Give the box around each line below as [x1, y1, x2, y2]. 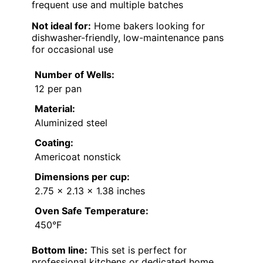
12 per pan [35, 83, 82, 95]
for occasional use [32, 43, 113, 56]
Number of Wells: [35, 69, 114, 81]
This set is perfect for [87, 244, 187, 257]
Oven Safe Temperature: [35, 205, 149, 217]
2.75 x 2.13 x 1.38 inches [35, 185, 145, 197]
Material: [35, 103, 75, 115]
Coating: [35, 137, 73, 149]
